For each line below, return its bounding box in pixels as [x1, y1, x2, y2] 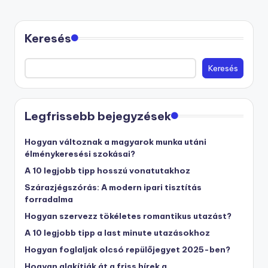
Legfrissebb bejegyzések [25, 108, 171, 123]
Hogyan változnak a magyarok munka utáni [25, 136, 206, 147]
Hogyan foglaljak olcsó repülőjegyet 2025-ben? [25, 243, 230, 255]
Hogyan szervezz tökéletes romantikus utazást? [25, 210, 232, 221]
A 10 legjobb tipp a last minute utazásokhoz [25, 227, 210, 238]
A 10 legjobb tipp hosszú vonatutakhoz [25, 165, 190, 176]
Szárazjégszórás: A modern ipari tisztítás [25, 181, 202, 193]
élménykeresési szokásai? [25, 148, 135, 159]
